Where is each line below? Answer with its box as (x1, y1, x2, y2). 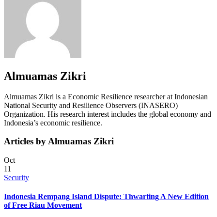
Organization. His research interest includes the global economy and (4, 109, 211, 118)
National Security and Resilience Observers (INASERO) (4, 101, 178, 109)
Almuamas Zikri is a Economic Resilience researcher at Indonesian (4, 92, 208, 101)
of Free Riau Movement (4, 201, 82, 210)
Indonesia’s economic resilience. (4, 118, 102, 127)
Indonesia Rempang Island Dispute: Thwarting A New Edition (4, 192, 209, 201)
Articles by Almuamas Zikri (4, 136, 114, 147)
